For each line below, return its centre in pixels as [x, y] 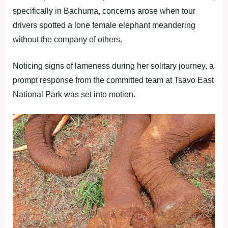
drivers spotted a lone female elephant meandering [104, 25]
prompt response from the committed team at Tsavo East [113, 80]
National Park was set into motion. [74, 94]
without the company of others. [67, 39]
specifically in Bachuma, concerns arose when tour [104, 11]
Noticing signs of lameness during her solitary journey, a [113, 66]
